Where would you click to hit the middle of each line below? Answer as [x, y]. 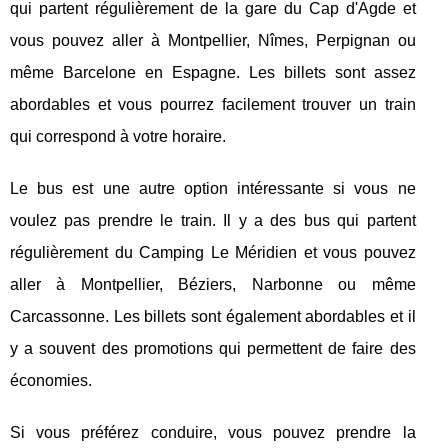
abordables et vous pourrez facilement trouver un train [213, 104]
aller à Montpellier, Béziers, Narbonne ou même [213, 284]
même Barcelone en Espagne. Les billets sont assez [213, 72]
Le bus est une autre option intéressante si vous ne [213, 188]
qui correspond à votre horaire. [118, 136]
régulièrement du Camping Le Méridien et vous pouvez [213, 252]
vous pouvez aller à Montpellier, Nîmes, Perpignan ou [213, 40]
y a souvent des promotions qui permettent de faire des [213, 348]
